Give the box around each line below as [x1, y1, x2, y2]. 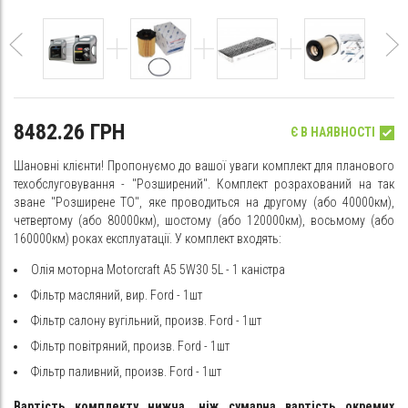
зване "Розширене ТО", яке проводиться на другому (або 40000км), [14, 195, 394, 209]
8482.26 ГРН [14, 119, 125, 145]
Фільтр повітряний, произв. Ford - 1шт [31, 339, 229, 353]
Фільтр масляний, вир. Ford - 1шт [31, 288, 202, 302]
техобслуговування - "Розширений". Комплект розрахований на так [14, 177, 394, 191]
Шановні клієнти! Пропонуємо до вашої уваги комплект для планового [14, 158, 394, 173]
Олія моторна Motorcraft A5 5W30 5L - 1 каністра [31, 262, 285, 277]
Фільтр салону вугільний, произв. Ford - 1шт [31, 313, 261, 328]
